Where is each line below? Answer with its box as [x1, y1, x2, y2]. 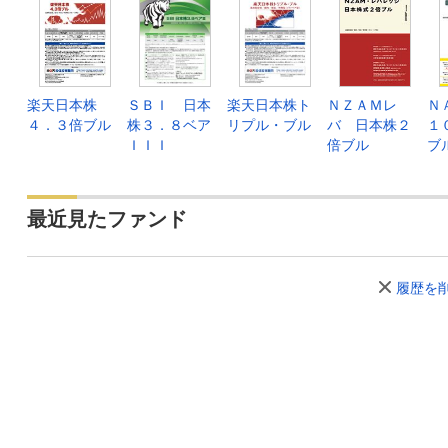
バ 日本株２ [327, 116, 411, 133]
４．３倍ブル [27, 116, 111, 133]
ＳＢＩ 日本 [127, 96, 211, 113]
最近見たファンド [27, 207, 187, 230]
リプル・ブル [227, 116, 311, 133]
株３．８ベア [127, 116, 211, 133]
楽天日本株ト [227, 96, 311, 113]
